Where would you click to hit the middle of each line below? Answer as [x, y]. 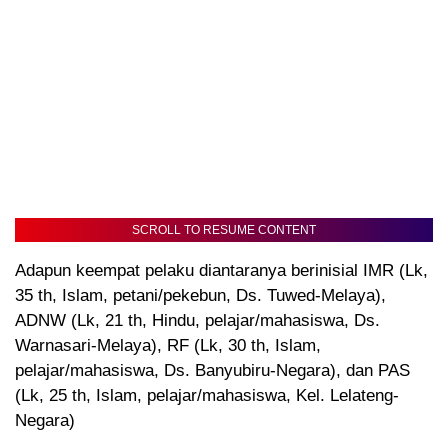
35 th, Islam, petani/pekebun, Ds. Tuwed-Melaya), [200, 295]
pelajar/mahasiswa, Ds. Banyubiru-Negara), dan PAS [212, 370]
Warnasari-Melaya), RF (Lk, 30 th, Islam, [168, 345]
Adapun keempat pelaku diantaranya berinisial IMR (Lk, [221, 270]
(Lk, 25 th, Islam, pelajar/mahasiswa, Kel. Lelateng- [207, 395]
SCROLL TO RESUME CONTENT [224, 229]
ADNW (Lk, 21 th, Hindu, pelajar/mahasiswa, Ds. [197, 320]
